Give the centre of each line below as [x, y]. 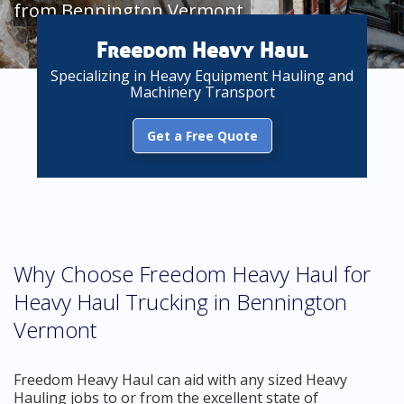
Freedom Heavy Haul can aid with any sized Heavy [180, 380]
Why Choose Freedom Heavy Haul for [192, 274]
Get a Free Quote [202, 136]
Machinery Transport [202, 92]
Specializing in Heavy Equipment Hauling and [202, 76]
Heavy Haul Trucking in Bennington [180, 302]
